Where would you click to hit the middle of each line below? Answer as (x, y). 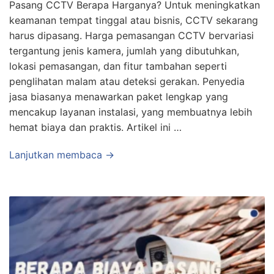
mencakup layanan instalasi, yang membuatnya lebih (131, 112)
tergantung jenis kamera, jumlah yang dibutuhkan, (124, 51)
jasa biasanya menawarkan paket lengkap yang (119, 97)
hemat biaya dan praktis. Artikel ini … (95, 128)
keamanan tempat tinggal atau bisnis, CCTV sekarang (134, 20)
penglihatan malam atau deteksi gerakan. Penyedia (127, 82)
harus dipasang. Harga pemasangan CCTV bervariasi (131, 36)
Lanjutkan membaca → (62, 155)
